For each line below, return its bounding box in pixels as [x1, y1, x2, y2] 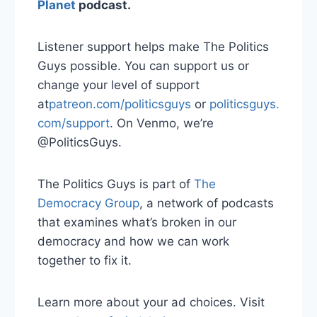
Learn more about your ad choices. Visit [38, 294, 265, 309]
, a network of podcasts [139, 195, 274, 210]
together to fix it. [38, 253, 132, 267]
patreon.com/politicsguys [49, 96, 191, 111]
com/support [38, 115, 110, 130]
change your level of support [38, 77, 200, 92]
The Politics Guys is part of [38, 176, 190, 191]
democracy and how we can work [38, 234, 229, 248]
